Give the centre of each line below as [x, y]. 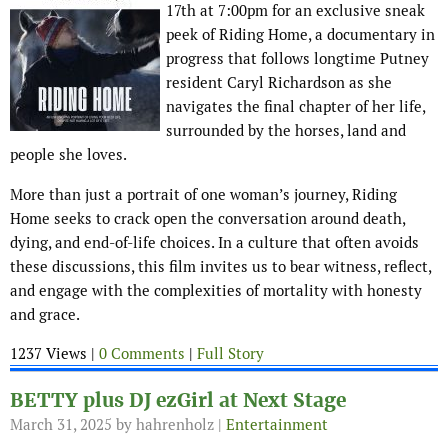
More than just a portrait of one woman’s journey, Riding [203, 195]
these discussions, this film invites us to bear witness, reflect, [220, 267]
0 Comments [142, 354]
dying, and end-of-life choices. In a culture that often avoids [214, 243]
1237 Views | [54, 354]
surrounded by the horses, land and [286, 131]
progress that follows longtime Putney [297, 59]
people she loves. [68, 155]
